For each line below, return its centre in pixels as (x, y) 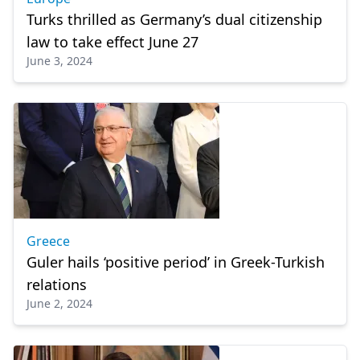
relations (57, 284)
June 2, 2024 (59, 303)
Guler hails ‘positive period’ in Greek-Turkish (176, 262)
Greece (48, 241)
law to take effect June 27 (112, 42)
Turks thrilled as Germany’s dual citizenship (174, 19)
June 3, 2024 (59, 61)
